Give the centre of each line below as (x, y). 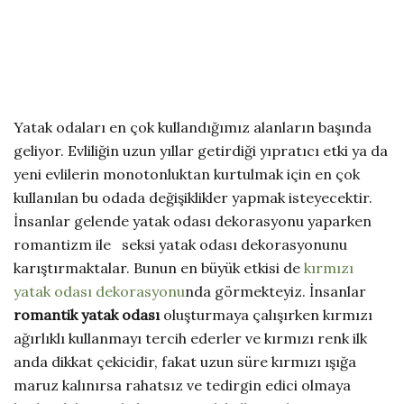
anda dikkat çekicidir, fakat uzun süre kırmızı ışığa (185, 361)
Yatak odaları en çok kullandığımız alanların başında (193, 127)
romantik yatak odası (87, 314)
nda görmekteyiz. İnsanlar (275, 291)
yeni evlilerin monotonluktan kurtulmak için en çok (187, 174)
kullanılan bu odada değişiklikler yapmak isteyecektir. (193, 197)
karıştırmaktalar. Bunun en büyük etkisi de (159, 267)
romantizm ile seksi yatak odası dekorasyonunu (180, 244)
